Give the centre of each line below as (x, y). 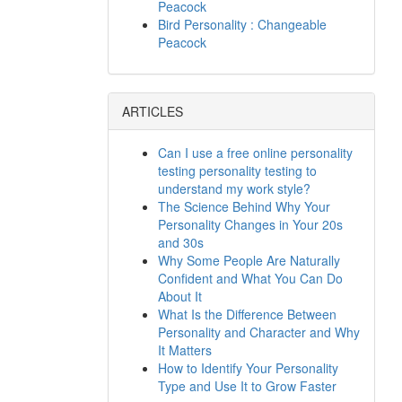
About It (179, 296)
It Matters (184, 350)
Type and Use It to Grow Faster (247, 386)
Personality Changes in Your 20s (250, 224)
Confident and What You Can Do (250, 278)
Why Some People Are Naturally (249, 260)
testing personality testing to (237, 170)
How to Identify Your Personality (248, 368)
